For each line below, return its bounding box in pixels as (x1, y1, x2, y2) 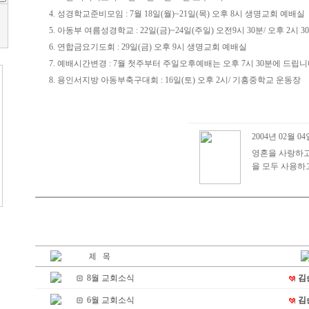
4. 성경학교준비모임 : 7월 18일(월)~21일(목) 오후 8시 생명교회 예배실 (48, 9, 305, 19)
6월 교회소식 (86, 295, 134, 305)
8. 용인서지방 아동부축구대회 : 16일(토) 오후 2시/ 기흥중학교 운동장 (48, 75, 301, 85)
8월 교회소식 (86, 273, 134, 283)
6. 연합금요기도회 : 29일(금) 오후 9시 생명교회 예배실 (48, 42, 247, 52)
